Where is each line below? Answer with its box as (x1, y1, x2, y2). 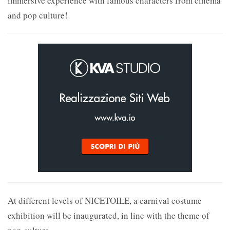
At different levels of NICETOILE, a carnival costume (8, 194, 202, 206)
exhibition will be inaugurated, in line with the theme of (8, 209, 209, 221)
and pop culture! (8, 9, 68, 21)
